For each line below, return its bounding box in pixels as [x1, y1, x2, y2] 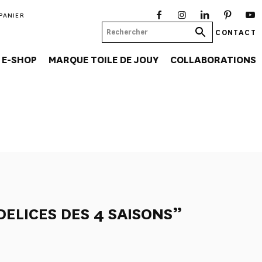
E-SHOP [2, 53, 37, 67]
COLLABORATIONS [170, 53, 256, 67]
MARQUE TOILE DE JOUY [49, 53, 158, 67]
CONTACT [215, 27, 256, 37]
